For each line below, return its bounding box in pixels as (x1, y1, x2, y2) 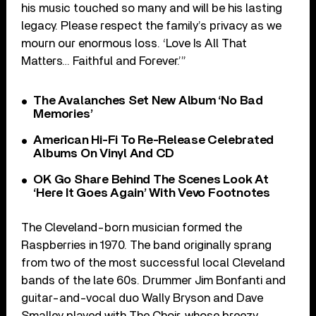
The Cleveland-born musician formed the (21, 221, 243, 233)
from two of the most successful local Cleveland (21, 256, 286, 269)
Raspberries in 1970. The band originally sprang (21, 238, 272, 251)
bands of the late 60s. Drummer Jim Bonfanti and (21, 274, 286, 286)
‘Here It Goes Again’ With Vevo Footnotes (33, 186, 270, 200)
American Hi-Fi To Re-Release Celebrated (33, 133, 274, 147)
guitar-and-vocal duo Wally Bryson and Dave (21, 291, 264, 304)
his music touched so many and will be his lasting (21, 1, 283, 14)
